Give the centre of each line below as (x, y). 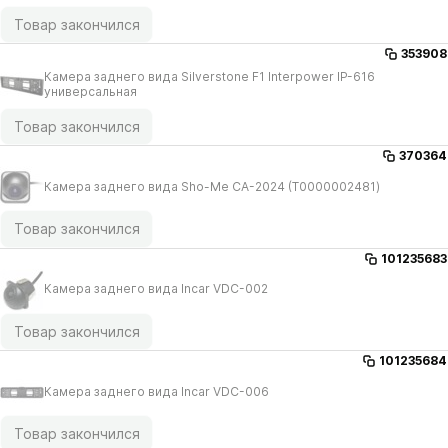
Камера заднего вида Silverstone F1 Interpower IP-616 (209, 76)
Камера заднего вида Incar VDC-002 (156, 289)
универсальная (90, 91)
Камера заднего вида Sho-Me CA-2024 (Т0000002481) (212, 186)
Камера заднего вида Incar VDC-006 (156, 391)
